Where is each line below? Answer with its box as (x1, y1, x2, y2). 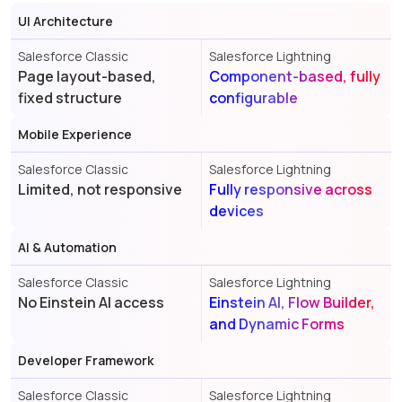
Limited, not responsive (18, 179, 182, 200)
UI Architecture (18, 12, 113, 30)
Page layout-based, (18, 66, 156, 87)
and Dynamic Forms (208, 314, 345, 335)
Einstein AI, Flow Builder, (208, 293, 375, 313)
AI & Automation (18, 238, 117, 256)
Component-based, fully (208, 66, 380, 87)
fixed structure (18, 88, 122, 109)
